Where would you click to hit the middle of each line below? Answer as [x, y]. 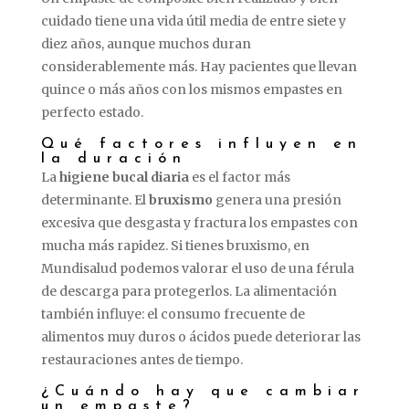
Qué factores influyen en [201, 144]
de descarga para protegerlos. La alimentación [189, 291]
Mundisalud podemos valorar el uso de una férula [197, 268]
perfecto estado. [92, 112]
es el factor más [239, 177]
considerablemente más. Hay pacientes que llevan [199, 66]
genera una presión [277, 199]
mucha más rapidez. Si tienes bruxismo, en [175, 245]
